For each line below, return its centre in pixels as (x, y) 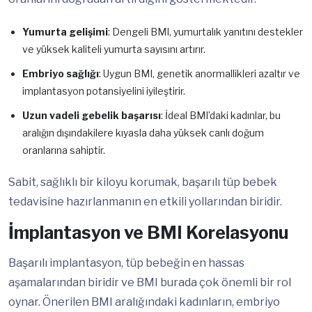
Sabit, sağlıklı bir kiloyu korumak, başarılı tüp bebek (143, 182)
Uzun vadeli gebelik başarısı (92, 116)
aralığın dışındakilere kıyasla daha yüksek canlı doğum (143, 133)
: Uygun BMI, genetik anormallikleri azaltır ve (200, 74)
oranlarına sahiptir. (64, 150)
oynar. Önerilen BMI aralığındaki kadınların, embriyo (144, 302)
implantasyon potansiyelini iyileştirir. (104, 91)
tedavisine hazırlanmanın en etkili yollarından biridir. (145, 202)
